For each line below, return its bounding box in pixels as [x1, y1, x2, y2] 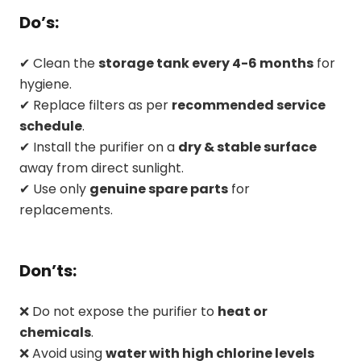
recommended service [172, 95, 326, 114]
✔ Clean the [19, 53, 98, 73]
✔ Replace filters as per [19, 95, 172, 114]
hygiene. [19, 74, 72, 93]
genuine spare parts [89, 179, 228, 198]
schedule [19, 116, 82, 135]
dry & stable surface [178, 137, 317, 156]
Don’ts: [19, 259, 77, 282]
